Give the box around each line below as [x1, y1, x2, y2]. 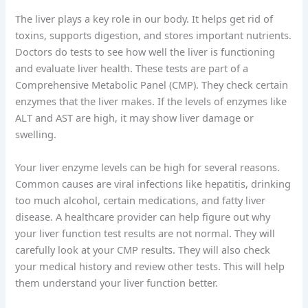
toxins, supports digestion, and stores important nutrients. [15, 28, 292, 43]
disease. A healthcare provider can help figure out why [15, 209, 271, 223]
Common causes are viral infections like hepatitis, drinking [15, 176, 291, 190]
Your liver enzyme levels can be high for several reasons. [15, 159, 280, 174]
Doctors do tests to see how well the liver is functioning [15, 45, 276, 59]
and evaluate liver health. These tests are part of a [15, 61, 249, 76]
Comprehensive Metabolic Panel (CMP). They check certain [15, 78, 289, 92]
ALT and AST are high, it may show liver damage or [15, 111, 254, 125]
